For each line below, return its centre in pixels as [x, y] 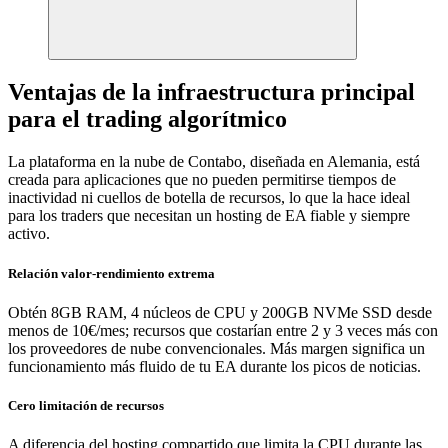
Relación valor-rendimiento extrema [111, 273]
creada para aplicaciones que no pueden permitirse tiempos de [202, 180]
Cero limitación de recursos [86, 405]
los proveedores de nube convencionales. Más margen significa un [216, 348]
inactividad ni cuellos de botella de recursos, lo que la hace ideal [209, 198]
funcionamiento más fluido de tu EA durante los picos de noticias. [214, 366]
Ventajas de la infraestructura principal [211, 92]
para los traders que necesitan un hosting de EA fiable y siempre [209, 216]
